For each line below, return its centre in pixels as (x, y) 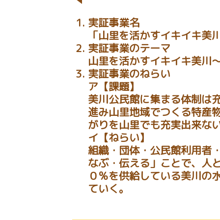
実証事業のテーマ (129, 48)
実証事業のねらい (129, 74)
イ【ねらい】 (119, 138)
